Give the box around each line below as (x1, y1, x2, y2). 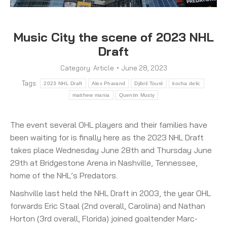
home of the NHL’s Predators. (10, 170, 118, 180)
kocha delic (172, 80, 201, 86)
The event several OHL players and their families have (10, 119, 207, 130)
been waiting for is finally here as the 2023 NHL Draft (10, 132, 204, 142)
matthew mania (72, 92, 110, 98)
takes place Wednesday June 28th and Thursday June (10, 144, 212, 155)
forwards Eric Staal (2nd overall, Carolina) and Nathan (10, 200, 205, 211)
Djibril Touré (134, 80, 164, 86)
